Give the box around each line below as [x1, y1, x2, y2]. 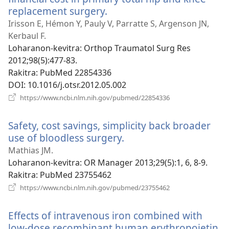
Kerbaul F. [8, 30, 46, 41]
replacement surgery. [8, 4, 107, 18]
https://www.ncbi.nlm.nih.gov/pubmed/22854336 [18, 93, 170, 102]
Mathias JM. [8, 144, 53, 156]
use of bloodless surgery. [8, 130, 124, 145]
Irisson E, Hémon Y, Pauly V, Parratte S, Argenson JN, [8, 17, 209, 29]
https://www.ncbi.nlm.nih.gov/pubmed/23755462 [18, 182, 170, 192]
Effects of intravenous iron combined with [8, 208, 202, 222]
